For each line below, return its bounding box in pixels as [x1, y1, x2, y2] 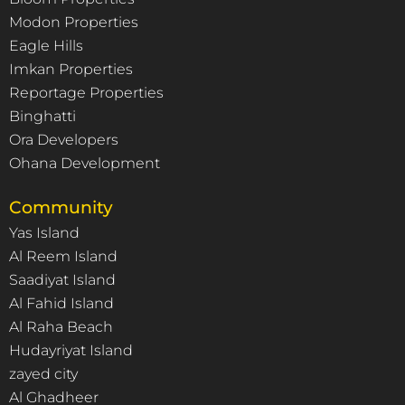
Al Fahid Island [9, 294, 114, 312]
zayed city [9, 364, 78, 382]
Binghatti [9, 107, 76, 125]
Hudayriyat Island [9, 341, 133, 359]
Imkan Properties [9, 60, 133, 78]
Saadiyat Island [9, 270, 116, 288]
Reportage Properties [9, 83, 164, 101]
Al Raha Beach [9, 317, 113, 335]
